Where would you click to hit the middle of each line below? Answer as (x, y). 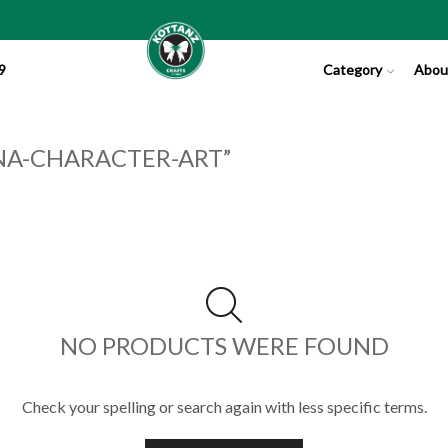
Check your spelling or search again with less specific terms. (224, 407)
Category (353, 69)
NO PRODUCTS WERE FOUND (224, 345)
